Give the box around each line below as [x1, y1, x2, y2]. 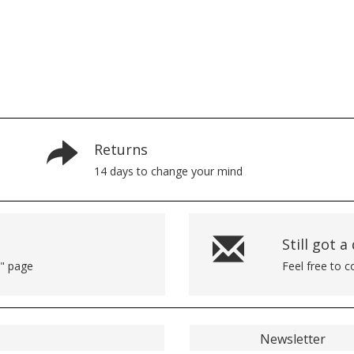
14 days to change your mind [94, 163, 243, 179]
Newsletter [259, 330, 326, 348]
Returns [94, 139, 148, 159]
